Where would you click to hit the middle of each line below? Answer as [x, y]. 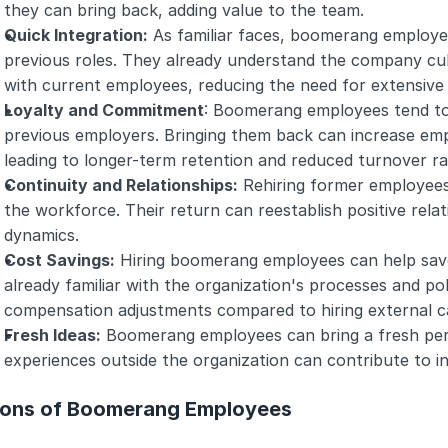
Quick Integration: [76, 35]
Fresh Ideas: [52, 335]
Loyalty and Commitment [104, 110]
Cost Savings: [59, 260]
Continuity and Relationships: [121, 185]
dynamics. [41, 235]
